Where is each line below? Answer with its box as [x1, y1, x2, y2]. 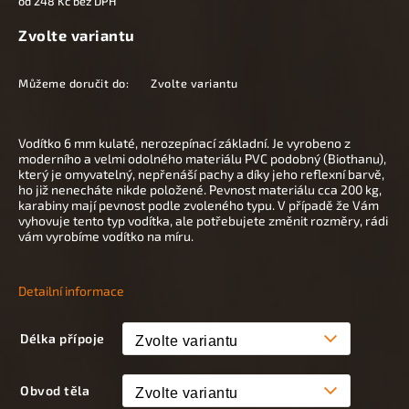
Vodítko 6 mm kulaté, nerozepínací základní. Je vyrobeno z [18, 135, 351, 151]
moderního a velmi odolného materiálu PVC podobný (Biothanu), [18, 151, 386, 166]
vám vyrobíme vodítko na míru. [18, 228, 194, 244]
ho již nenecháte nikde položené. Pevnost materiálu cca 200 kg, [18, 182, 382, 197]
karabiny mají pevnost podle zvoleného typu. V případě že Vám [18, 197, 379, 213]
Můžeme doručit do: [18, 76, 129, 90]
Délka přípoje [20, 330, 105, 346]
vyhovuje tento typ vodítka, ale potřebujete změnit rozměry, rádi [18, 213, 388, 228]
